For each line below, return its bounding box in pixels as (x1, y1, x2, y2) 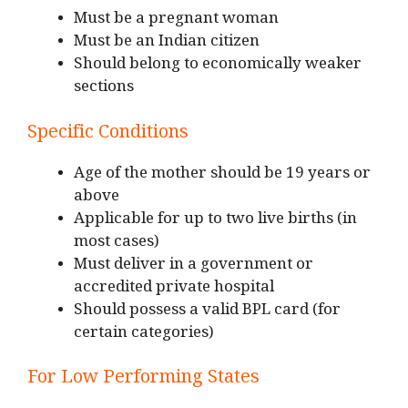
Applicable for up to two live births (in (74, 209, 357, 234)
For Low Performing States (27, 366, 260, 396)
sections (74, 77, 134, 103)
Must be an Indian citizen (74, 32, 260, 57)
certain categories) (74, 322, 214, 348)
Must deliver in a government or (74, 254, 313, 280)
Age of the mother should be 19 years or (74, 163, 371, 189)
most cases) (74, 231, 159, 257)
